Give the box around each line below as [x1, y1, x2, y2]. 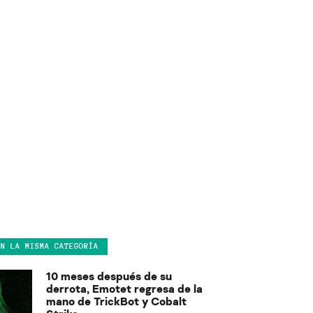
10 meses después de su [46, 268, 172, 283]
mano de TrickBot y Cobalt [46, 293, 187, 308]
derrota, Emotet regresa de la [46, 281, 203, 296]
